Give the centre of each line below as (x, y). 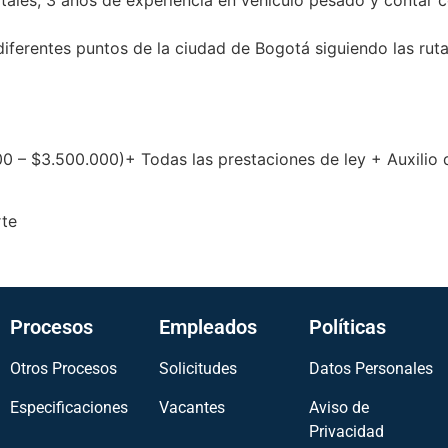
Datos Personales (370, 369)
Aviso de (338, 407)
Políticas (347, 327)
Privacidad (346, 431)
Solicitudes (198, 369)
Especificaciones (68, 407)
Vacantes (192, 407)
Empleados (208, 327)
